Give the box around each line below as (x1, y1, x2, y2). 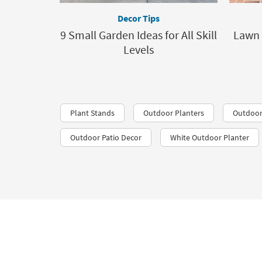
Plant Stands (70, 108, 115, 118)
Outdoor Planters (143, 108, 204, 118)
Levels (123, 42, 154, 57)
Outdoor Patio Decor (70, 132, 142, 143)
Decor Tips (118, 12, 160, 24)
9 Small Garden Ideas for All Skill (60, 27, 217, 42)
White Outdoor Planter (170, 132, 249, 143)
